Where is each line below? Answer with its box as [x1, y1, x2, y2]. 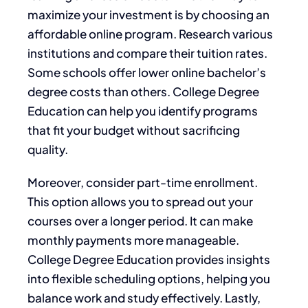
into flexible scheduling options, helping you [27, 270, 270, 286]
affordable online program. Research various [27, 25, 273, 41]
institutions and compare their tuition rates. [27, 45, 267, 60]
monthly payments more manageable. [27, 232, 239, 247]
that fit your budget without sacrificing [27, 122, 240, 137]
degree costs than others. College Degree [27, 83, 259, 99]
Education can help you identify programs [27, 102, 258, 118]
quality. [27, 141, 68, 157]
